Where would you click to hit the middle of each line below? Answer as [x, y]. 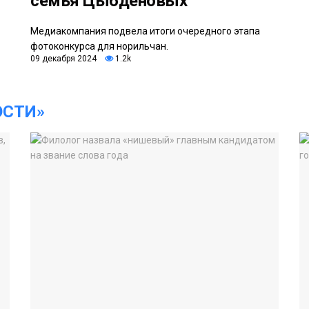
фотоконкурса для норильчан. [99, 46]
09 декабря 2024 [63, 58]
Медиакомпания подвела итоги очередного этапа [145, 31]
